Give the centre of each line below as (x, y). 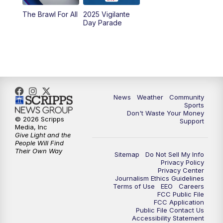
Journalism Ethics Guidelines (160, 178)
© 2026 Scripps (40, 119)
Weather (150, 97)
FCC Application (179, 202)
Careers (191, 186)
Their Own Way (39, 151)
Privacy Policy (182, 162)
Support (192, 121)
